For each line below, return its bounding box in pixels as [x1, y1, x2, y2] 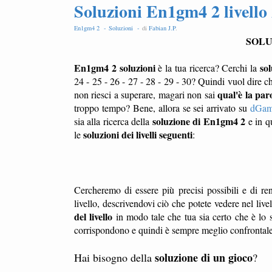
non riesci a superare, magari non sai [74, 88, 218, 101]
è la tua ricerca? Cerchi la [155, 61, 260, 74]
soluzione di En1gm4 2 [152, 114, 246, 128]
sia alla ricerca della [74, 115, 152, 127]
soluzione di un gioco [155, 250, 253, 265]
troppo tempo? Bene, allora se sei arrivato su [74, 101, 251, 114]
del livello [74, 209, 113, 223]
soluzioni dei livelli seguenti [83, 127, 192, 141]
